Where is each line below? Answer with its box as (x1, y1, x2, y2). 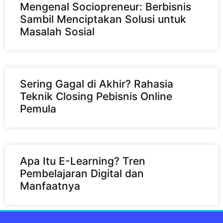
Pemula (20, 102, 56, 115)
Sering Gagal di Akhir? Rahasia (20, 77, 173, 90)
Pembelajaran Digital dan (20, 167, 144, 180)
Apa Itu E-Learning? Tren (20, 154, 145, 167)
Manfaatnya (20, 179, 80, 192)
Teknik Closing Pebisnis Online (20, 90, 172, 103)
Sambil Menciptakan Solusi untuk (20, 12, 186, 25)
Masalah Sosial (20, 25, 95, 38)
